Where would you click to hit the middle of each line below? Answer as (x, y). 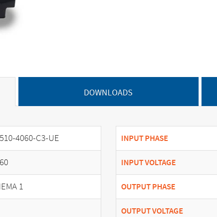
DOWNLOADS (108, 92)
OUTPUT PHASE (148, 186)
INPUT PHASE (145, 138)
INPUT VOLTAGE (148, 162)
